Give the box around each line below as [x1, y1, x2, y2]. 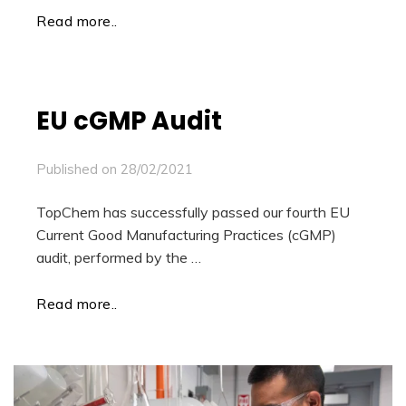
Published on [36, 159, 121, 178]
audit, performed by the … [36, 247, 201, 266]
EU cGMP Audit [36, 102, 222, 139]
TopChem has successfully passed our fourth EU [36, 202, 350, 221]
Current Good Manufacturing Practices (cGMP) [36, 225, 336, 244]
